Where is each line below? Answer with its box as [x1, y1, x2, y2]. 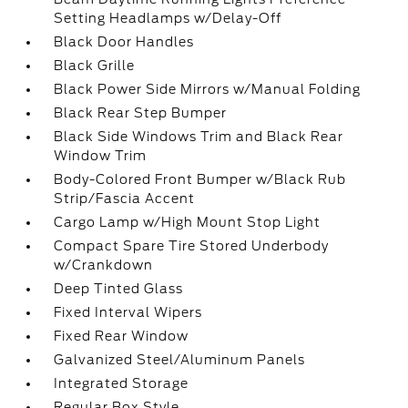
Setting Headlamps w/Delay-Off [54, 11, 282, 25]
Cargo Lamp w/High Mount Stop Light [54, 215, 321, 229]
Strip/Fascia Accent [54, 191, 196, 206]
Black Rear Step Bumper [54, 106, 228, 120]
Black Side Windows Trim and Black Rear [54, 129, 344, 144]
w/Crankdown [54, 258, 154, 272]
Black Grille [54, 58, 136, 73]
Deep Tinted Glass [54, 281, 184, 296]
